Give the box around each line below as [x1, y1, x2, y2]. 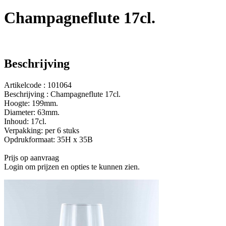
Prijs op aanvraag [4, 153, 59, 162]
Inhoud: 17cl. [4, 117, 46, 126]
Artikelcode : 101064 [4, 81, 72, 90]
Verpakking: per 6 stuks [4, 126, 79, 135]
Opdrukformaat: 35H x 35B [4, 135, 93, 144]
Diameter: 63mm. [4, 108, 60, 117]
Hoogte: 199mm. [4, 99, 58, 108]
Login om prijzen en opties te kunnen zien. [4, 162, 140, 172]
